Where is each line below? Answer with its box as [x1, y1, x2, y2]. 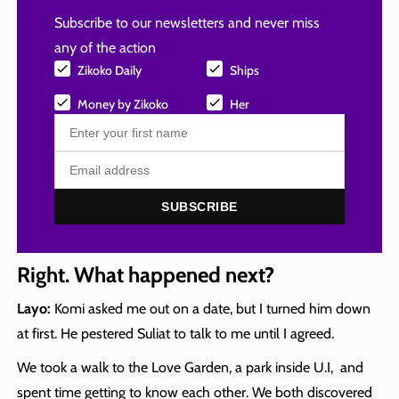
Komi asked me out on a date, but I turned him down [50, 300, 370, 318]
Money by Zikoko [77, 96, 168, 113]
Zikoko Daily [77, 62, 142, 79]
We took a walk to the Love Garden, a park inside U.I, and [16, 359, 363, 377]
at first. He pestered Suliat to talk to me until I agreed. [16, 325, 334, 343]
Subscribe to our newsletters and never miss [53, 14, 320, 32]
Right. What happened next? [16, 262, 274, 289]
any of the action [53, 39, 156, 57]
